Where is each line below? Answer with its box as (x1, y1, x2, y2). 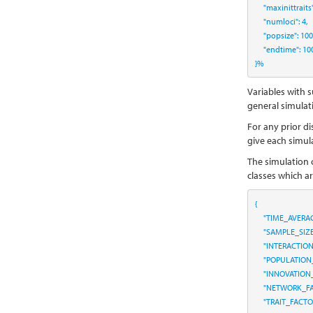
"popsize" (263, 29, 297, 41)
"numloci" (263, 15, 298, 27)
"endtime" (263, 43, 299, 54)
